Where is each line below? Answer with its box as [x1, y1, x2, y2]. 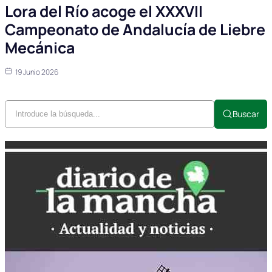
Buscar [232, 107, 259, 120]
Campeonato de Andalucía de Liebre [5, 18, 265, 40]
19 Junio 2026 [15, 66, 58, 77]
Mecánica [5, 36, 75, 58]
